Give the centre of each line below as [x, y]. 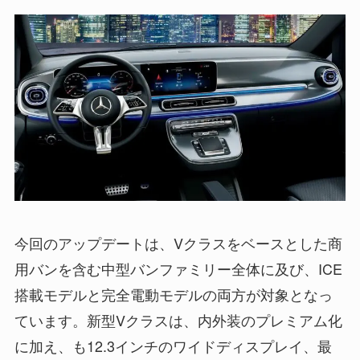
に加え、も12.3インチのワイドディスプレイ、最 [173, 345]
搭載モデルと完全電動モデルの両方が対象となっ [173, 294]
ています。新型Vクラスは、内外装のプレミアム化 [178, 319]
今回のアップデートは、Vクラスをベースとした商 [178, 242]
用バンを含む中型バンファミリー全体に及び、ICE [178, 268]
